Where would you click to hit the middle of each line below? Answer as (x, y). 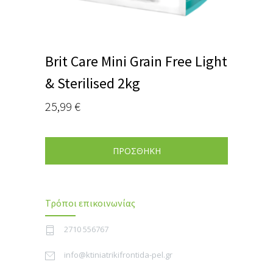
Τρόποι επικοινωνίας (90, 203)
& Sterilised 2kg (93, 83)
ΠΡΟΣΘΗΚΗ (136, 151)
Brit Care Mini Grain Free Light (136, 61)
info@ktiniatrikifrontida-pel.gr (118, 254)
